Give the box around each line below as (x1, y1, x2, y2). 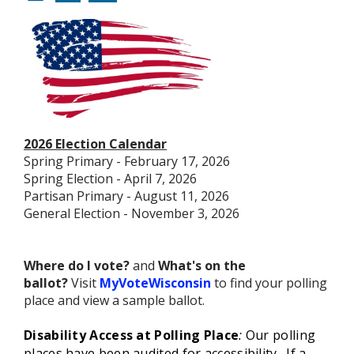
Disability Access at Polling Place (24, 326, 239, 345)
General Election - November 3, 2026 (24, 205, 239, 223)
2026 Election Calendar (24, 135, 167, 153)
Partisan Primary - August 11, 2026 (24, 187, 229, 205)
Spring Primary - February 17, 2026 (24, 153, 230, 171)
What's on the (155, 257, 246, 275)
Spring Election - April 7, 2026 (24, 170, 197, 188)
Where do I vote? (24, 257, 133, 275)
